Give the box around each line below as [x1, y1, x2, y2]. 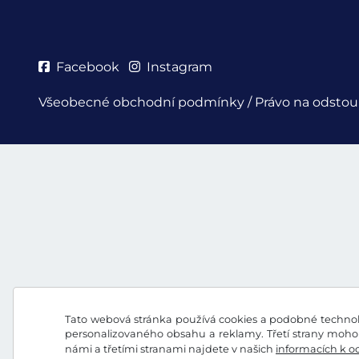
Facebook [56, 59, 119, 75]
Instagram [147, 59, 212, 75]
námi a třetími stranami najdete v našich [65, 343, 276, 355]
